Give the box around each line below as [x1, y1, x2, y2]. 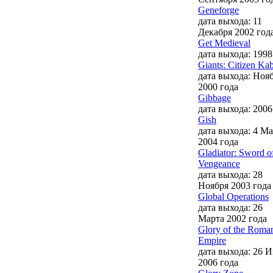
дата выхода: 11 [198, 15, 262, 26]
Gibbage [198, 92, 231, 103]
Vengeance [198, 158, 240, 169]
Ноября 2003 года [198, 180, 271, 191]
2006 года [198, 257, 238, 268]
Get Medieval [198, 37, 250, 48]
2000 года [198, 81, 238, 92]
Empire [198, 235, 226, 246]
